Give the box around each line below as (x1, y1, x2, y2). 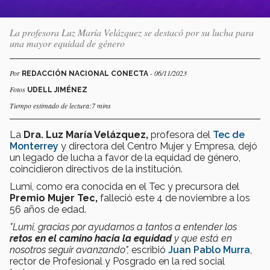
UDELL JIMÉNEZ (27, 85, 87, 94)
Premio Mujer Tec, (10, 192, 100, 204)
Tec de (213, 128, 245, 140)
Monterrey (10, 140, 58, 152)
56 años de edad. (10, 203, 86, 215)
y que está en (174, 232, 232, 244)
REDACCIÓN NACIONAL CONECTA (22, 69, 150, 78)
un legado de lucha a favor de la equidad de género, (10, 151, 240, 163)
